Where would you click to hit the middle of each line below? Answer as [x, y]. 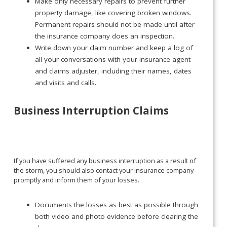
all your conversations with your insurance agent [112, 59]
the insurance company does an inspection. [104, 36]
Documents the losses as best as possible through [116, 204]
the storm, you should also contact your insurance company [104, 171]
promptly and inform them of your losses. [77, 180]
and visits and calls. [65, 82]
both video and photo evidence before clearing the [116, 216]
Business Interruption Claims [91, 111]
